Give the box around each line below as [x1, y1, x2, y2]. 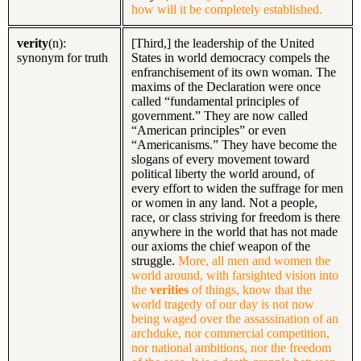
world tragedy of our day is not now [131, 297, 314, 311]
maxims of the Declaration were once [131, 79, 321, 93]
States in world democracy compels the [131, 50, 330, 64]
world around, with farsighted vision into [131, 268, 338, 282]
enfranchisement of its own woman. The [131, 64, 336, 79]
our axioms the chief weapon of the [131, 239, 310, 253]
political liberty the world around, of [131, 166, 314, 180]
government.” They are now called [131, 108, 308, 122]
